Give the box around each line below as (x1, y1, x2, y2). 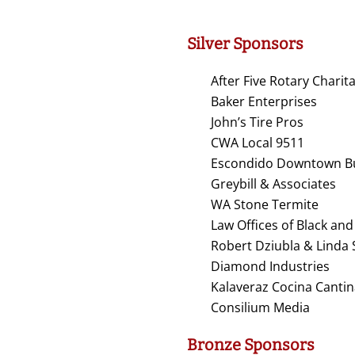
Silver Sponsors (187, 34, 303, 54)
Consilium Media (211, 299, 310, 317)
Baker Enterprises (211, 93, 317, 111)
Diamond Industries (211, 258, 330, 276)
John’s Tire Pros (211, 113, 303, 132)
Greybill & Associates (211, 175, 336, 193)
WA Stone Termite (211, 196, 319, 214)
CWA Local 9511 (211, 134, 304, 152)
